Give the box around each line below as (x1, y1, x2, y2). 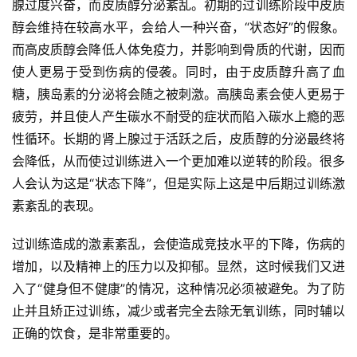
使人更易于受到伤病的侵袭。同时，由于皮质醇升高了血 (12, 64, 345, 80)
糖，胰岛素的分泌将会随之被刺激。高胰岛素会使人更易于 (12, 86, 345, 103)
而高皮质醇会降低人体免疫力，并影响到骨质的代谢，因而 (12, 41, 345, 58)
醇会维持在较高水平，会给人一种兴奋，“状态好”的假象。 (12, 19, 345, 36)
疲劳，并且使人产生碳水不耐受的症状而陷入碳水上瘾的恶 (12, 108, 345, 125)
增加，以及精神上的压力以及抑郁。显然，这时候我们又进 (12, 258, 345, 275)
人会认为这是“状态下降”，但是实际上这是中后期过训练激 (12, 175, 345, 192)
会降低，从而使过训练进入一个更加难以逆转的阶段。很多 (12, 153, 345, 170)
